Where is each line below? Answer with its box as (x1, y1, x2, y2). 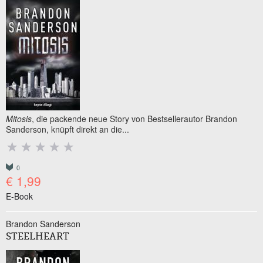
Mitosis (6, 113, 32, 124)
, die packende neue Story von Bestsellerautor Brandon (32, 113, 237, 124)
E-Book (6, 190, 33, 202)
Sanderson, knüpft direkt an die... (6, 123, 129, 135)
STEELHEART (6, 232, 69, 242)
